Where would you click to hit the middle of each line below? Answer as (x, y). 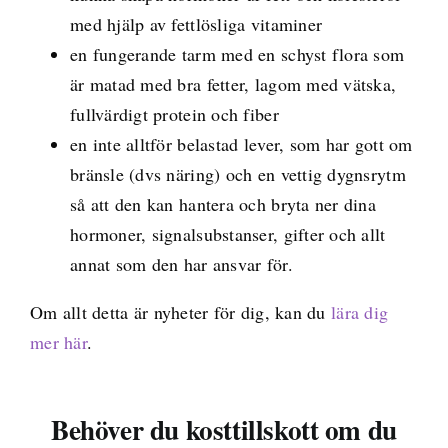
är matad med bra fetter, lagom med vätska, (233, 83)
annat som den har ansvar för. (181, 263)
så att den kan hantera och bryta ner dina (223, 203)
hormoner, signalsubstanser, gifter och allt (227, 233)
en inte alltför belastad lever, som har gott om (241, 143)
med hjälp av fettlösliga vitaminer (196, 23)
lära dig (360, 311)
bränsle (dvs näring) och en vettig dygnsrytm (237, 173)
